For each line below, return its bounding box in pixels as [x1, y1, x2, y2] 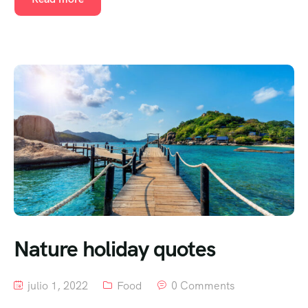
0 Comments [171, 278, 234, 293]
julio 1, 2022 [25, 278, 88, 293]
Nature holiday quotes [14, 234, 215, 263]
